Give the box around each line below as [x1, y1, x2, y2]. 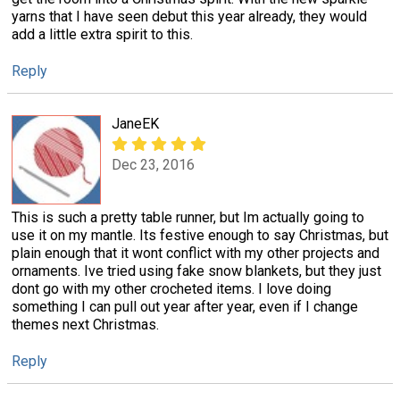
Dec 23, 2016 [112, 156, 195, 174]
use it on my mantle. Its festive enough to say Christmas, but [12, 227, 388, 245]
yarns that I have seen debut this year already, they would [12, 7, 367, 25]
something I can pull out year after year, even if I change [12, 298, 358, 316]
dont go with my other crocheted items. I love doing [12, 280, 331, 298]
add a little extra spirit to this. [12, 25, 193, 43]
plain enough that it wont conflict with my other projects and [12, 245, 379, 262]
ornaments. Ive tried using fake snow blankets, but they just [12, 262, 381, 280]
